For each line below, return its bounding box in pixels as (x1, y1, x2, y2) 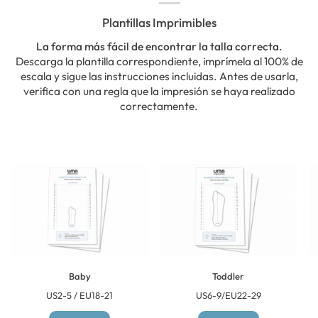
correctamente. (120, 98, 198, 113)
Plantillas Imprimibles (102, 14, 216, 30)
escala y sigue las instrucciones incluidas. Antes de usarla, (20, 68, 298, 83)
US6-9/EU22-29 (195, 289, 261, 301)
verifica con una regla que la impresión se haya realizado (23, 83, 295, 98)
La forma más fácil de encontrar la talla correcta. (35, 38, 283, 53)
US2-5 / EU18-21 (46, 289, 114, 301)
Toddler (212, 270, 245, 282)
